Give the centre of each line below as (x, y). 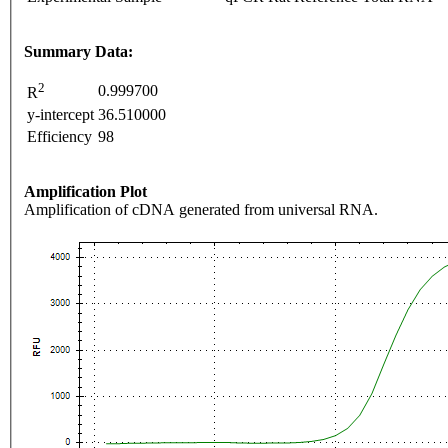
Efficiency (59, 137)
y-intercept (60, 115)
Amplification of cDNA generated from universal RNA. (201, 210)
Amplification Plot (85, 192)
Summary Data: (78, 52)
